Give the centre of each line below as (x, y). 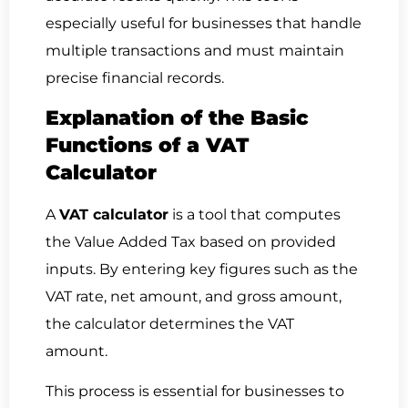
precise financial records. (135, 77)
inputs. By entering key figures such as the (202, 269)
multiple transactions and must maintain (195, 50)
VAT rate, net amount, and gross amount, (194, 296)
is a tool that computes (255, 214)
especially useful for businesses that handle (204, 23)
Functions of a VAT (147, 145)
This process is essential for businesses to (195, 392)
